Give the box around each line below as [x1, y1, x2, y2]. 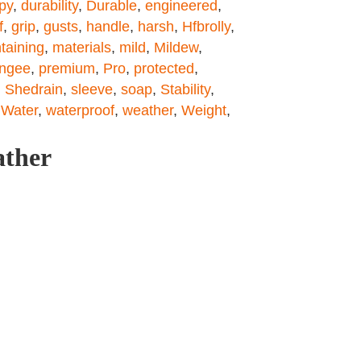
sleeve [71, 81, 113, 98]
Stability [160, 81, 210, 98]
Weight [181, 102, 226, 118]
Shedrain [5, 81, 63, 98]
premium [39, 60, 95, 77]
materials [52, 39, 111, 56]
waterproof [46, 102, 114, 118]
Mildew [154, 39, 198, 56]
